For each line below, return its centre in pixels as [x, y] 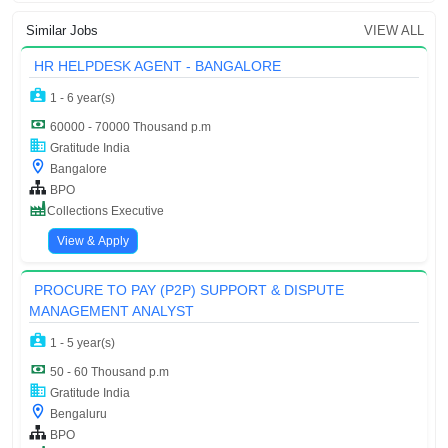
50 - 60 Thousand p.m [108, 372]
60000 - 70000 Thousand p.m [129, 127]
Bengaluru [77, 414]
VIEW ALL [394, 31]
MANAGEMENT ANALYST [111, 311]
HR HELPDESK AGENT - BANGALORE [157, 66]
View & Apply [93, 241]
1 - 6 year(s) [81, 98]
